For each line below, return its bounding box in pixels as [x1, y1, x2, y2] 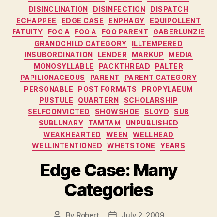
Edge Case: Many [40, 159, 177, 181]
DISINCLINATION [28, 5, 88, 13]
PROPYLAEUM [141, 84, 193, 93]
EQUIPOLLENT [149, 16, 201, 25]
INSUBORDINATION [24, 50, 93, 59]
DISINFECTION [93, 5, 146, 13]
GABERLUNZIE [153, 28, 205, 36]
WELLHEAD [132, 130, 174, 139]
